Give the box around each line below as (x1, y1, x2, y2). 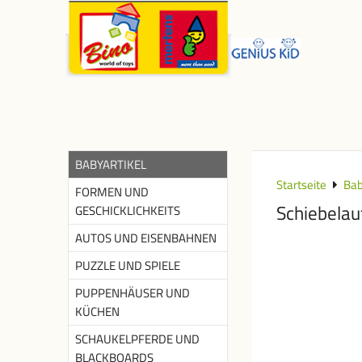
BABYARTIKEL (75, 155, 146, 174)
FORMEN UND (75, 183, 149, 201)
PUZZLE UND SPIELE (75, 256, 180, 275)
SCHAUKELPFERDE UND (75, 330, 200, 348)
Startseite (276, 175, 326, 194)
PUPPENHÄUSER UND (75, 284, 190, 302)
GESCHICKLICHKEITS (75, 201, 180, 220)
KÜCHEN (75, 302, 120, 321)
